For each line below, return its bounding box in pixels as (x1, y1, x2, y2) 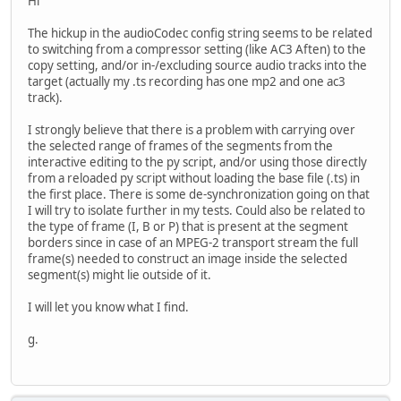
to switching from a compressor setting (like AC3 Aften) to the (28, 41, 366, 58)
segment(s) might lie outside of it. (28, 267, 211, 284)
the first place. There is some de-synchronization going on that (28, 186, 370, 203)
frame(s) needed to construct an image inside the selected (28, 251, 347, 268)
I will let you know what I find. (28, 299, 189, 316)
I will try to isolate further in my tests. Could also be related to (28, 202, 365, 219)
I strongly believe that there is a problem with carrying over (28, 122, 355, 139)
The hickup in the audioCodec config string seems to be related (28, 25, 372, 42)
